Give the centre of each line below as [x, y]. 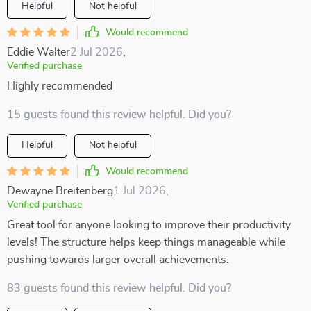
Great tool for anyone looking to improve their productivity [149, 225]
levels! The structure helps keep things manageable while [146, 242]
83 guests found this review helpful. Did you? [119, 288]
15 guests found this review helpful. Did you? [119, 115]
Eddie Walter [39, 52]
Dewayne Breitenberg [60, 191]
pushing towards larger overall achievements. [118, 260]
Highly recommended [60, 86]
